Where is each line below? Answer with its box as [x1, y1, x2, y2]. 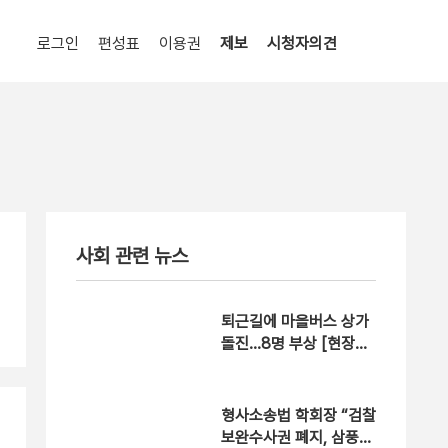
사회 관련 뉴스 [76, 244, 188, 268]
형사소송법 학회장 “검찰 [221, 406, 376, 425]
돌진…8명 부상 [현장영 [221, 334, 369, 353]
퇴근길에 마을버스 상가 [221, 312, 369, 331]
